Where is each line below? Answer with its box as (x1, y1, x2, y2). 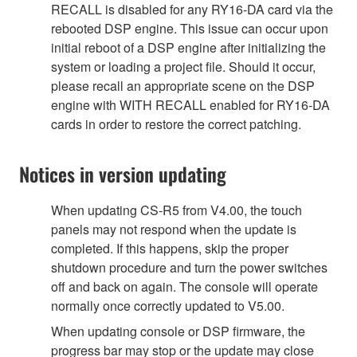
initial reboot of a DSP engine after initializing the (51, 37, 326, 57)
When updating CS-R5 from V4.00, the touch (51, 200, 302, 219)
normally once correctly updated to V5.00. (51, 296, 284, 315)
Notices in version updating (19, 159, 226, 188)
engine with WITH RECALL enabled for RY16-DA (51, 95, 330, 114)
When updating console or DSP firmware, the (51, 321, 305, 340)
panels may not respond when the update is (51, 219, 296, 238)
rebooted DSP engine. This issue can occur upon (51, 18, 328, 37)
